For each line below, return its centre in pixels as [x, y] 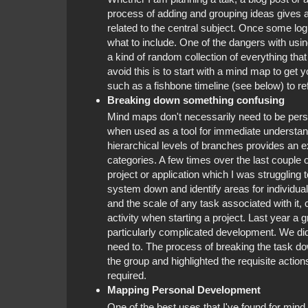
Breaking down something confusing [196, 100]
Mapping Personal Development [184, 290]
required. [126, 276]
